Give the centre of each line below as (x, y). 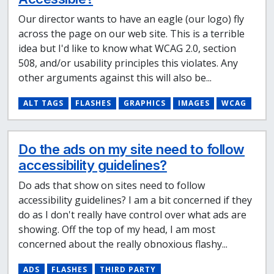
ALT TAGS (43, 103)
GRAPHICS (144, 103)
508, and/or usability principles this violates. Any (128, 63)
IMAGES (194, 103)
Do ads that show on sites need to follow (112, 186)
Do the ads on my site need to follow (132, 150)
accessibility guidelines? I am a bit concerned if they (135, 200)
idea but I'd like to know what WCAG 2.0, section (127, 49)
